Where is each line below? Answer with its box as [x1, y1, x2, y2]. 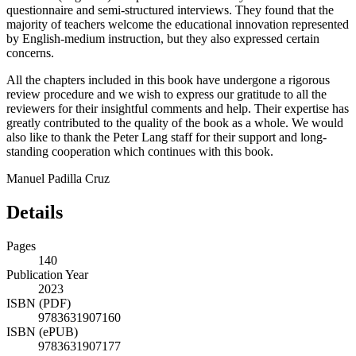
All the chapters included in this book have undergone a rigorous [6, 73, 330, 87]
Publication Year [6, 267, 88, 281]
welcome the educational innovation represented [108, 17, 349, 32]
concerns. [6, 46, 54, 60]
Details [6, 202, 63, 223]
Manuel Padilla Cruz [6, 172, 110, 186]
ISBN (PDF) [6, 296, 71, 310]
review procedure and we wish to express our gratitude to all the [6, 87, 327, 102]
